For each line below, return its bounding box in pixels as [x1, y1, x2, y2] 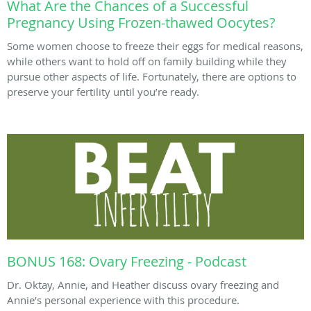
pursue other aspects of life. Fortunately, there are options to [7, 69, 296, 83]
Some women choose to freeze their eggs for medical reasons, [7, 38, 303, 53]
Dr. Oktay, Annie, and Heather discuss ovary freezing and [7, 278, 279, 292]
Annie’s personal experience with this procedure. [7, 293, 239, 308]
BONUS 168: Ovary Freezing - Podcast [7, 252, 246, 271]
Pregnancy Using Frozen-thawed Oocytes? [7, 12, 276, 32]
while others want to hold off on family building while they [7, 53, 287, 68]
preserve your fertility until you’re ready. [7, 84, 199, 99]
